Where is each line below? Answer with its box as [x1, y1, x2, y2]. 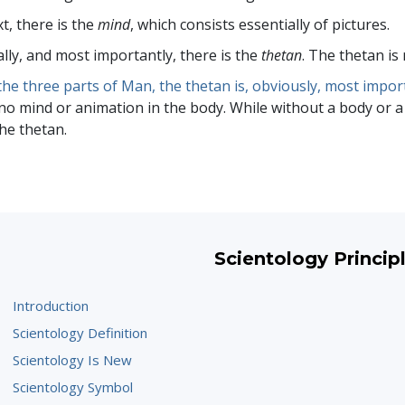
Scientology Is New [13, 351, 133, 370]
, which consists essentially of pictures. [130, 14, 391, 35]
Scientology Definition [13, 324, 148, 343]
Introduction [13, 297, 89, 316]
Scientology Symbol [13, 378, 134, 397]
